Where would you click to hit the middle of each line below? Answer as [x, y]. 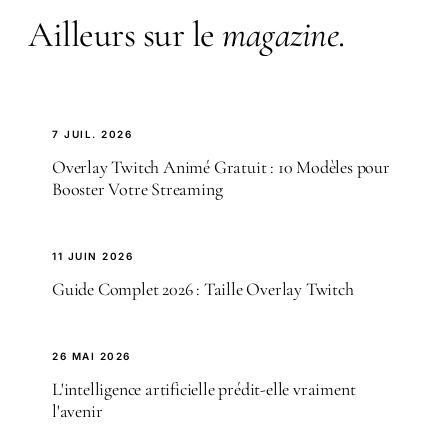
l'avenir [77, 411]
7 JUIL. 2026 [92, 134]
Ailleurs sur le [125, 35]
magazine [280, 35]
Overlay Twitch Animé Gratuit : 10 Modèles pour [221, 167]
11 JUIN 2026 [92, 256]
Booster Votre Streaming [137, 189]
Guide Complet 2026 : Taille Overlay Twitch [203, 289]
